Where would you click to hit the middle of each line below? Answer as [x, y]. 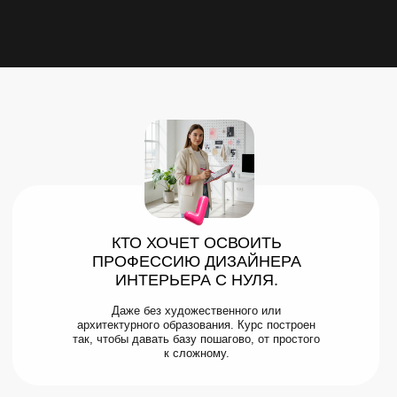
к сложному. [196, 353]
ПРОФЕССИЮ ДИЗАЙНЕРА [196, 261]
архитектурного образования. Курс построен [196, 325]
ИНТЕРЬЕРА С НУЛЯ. [196, 280]
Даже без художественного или [196, 311]
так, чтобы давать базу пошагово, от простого [196, 339]
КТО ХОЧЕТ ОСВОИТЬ [196, 243]
